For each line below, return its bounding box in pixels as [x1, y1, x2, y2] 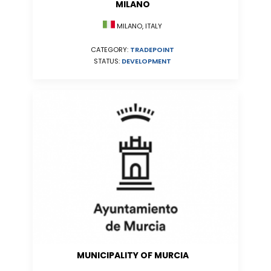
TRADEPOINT [130, 45, 174, 55]
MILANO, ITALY [115, 21, 162, 31]
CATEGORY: [91, 45, 130, 55]
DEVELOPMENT [122, 56, 171, 67]
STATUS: [94, 56, 122, 67]
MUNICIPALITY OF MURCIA [76, 249, 189, 261]
